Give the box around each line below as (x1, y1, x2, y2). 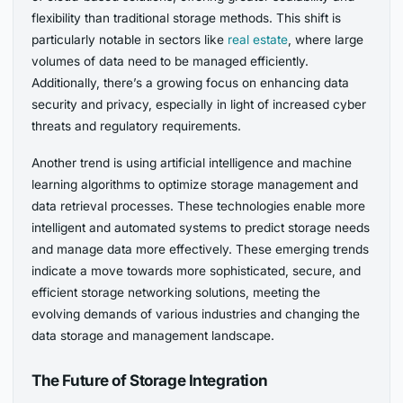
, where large (288, 32, 364, 48)
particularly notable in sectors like (31, 32, 228, 48)
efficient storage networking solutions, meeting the (31, 285, 321, 300)
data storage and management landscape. (31, 328, 275, 344)
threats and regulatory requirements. (31, 119, 246, 134)
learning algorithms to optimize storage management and (31, 177, 359, 193)
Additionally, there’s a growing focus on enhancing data (31, 76, 350, 91)
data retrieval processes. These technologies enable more (31, 199, 366, 214)
